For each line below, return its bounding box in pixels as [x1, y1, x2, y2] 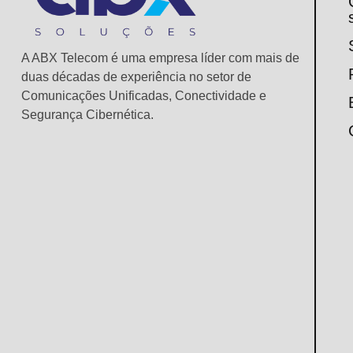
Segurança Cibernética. [21, 107, 154, 121]
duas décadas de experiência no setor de [21, 69, 251, 84]
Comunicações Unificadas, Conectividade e [21, 88, 266, 102]
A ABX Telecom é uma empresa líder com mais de [21, 50, 299, 65]
